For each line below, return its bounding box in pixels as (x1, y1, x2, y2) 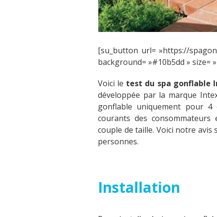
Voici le (98, 78, 126, 89)
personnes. (98, 136, 139, 147)
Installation (98, 177, 180, 198)
